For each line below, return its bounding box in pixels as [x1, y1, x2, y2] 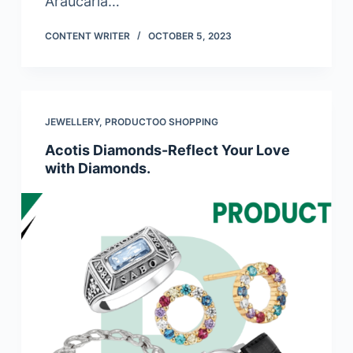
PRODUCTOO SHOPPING [104, 115, 218, 128]
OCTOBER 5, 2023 [147, 29, 232, 42]
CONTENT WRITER [44, 29, 130, 42]
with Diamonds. [44, 159, 150, 176]
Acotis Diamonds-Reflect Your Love [44, 141, 290, 158]
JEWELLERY [44, 115, 99, 128]
